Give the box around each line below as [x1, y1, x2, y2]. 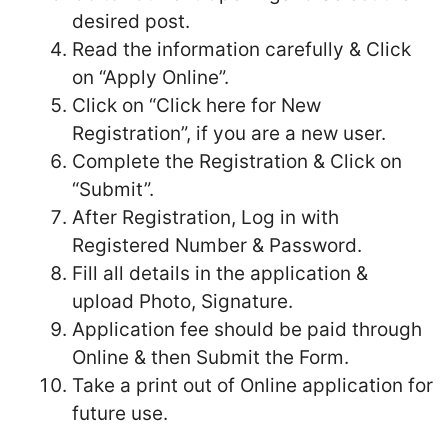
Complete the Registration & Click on [72, 150, 402, 173]
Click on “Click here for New [72, 94, 321, 117]
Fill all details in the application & [72, 262, 368, 285]
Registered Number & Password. [72, 234, 362, 257]
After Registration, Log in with [72, 206, 339, 229]
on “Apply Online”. [72, 66, 229, 89]
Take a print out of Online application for [72, 374, 433, 397]
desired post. [72, 10, 190, 33]
